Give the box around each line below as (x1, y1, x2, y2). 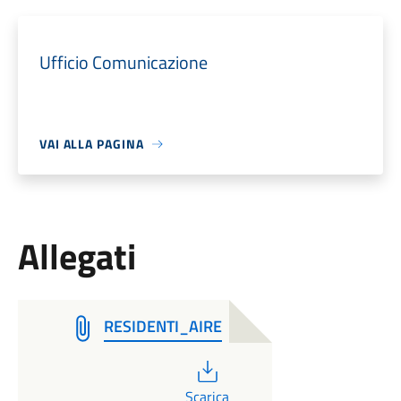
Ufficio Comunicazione (38, 48, 208, 76)
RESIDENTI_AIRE (103, 314, 222, 338)
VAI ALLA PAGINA (38, 134, 144, 153)
